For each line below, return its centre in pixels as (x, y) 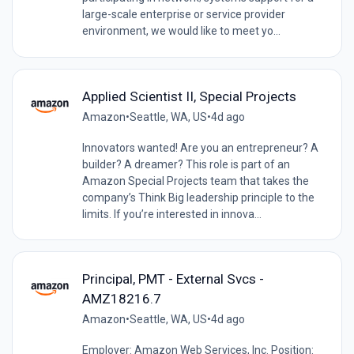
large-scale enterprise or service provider (183, 15)
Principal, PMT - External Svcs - (173, 279)
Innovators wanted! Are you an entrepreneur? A (200, 147)
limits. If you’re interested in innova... (171, 214)
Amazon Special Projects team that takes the (195, 181)
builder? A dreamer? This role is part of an (186, 164)
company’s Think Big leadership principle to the (198, 197)
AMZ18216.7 (121, 298)
